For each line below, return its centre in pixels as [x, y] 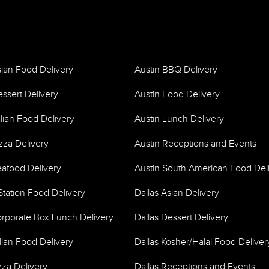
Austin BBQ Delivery [176, 70]
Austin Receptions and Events [195, 144]
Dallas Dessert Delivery [181, 218]
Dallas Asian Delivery [177, 193]
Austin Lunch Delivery [179, 119]
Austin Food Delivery [177, 95]
